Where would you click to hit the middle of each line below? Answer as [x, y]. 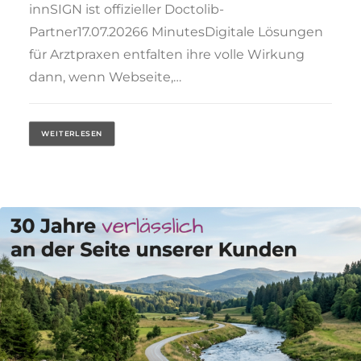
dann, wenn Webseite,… [105, 77]
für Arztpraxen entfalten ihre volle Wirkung [167, 55]
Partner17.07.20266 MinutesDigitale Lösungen [176, 32]
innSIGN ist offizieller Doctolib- [127, 10]
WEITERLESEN [72, 134]
